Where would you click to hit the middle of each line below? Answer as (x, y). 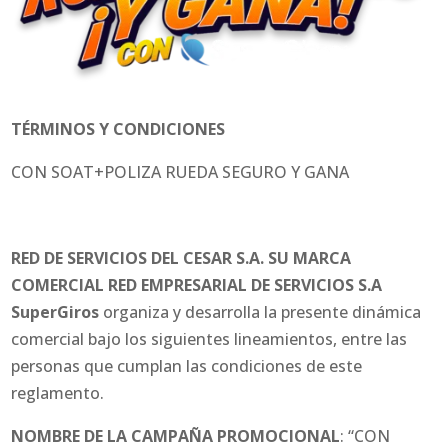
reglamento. (58, 393)
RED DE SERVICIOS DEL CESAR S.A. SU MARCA (181, 258)
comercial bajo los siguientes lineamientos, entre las (209, 339)
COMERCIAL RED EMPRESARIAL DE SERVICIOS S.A (197, 285)
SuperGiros (55, 312)
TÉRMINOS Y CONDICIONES (118, 129)
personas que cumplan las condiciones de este (187, 366)
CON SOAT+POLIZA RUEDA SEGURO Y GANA (180, 172)
